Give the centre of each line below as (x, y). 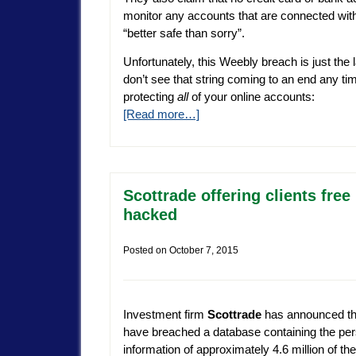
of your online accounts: (252, 96)
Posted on (146, 251)
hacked (150, 215)
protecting (150, 96)
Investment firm (165, 315)
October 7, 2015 (204, 251)
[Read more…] (161, 114)
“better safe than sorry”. (184, 33)
